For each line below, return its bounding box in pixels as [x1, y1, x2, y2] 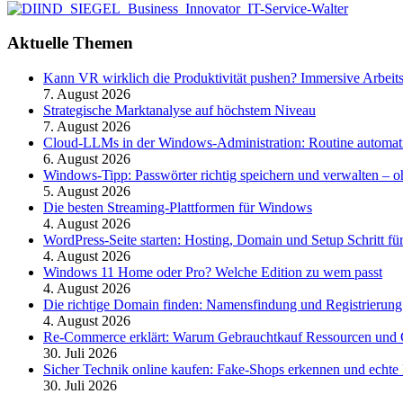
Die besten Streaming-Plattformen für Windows [43, 199, 312, 215]
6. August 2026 [43, 150, 130, 166]
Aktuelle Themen [7, 33, 133, 53]
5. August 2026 [43, 183, 130, 199]
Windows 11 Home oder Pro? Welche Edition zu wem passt [43, 264, 382, 280]
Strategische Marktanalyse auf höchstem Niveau [43, 102, 316, 118]
